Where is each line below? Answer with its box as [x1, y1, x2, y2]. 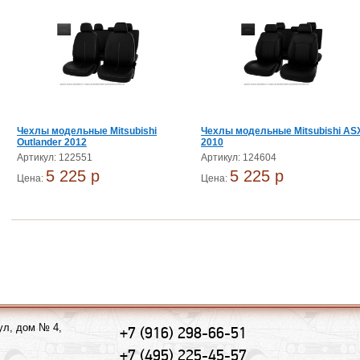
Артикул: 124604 [201, 152, 276, 163]
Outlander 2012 [17, 137, 87, 148]
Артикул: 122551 [17, 152, 92, 163]
